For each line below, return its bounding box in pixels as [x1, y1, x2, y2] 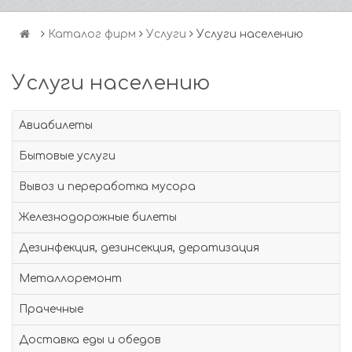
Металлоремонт [19, 273, 122, 284]
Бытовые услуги [19, 150, 115, 162]
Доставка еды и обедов [19, 334, 161, 346]
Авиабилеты [19, 119, 93, 131]
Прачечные [19, 303, 83, 315]
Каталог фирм [48, 28, 136, 40]
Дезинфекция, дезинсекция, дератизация [19, 242, 259, 254]
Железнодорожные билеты [19, 211, 177, 223]
